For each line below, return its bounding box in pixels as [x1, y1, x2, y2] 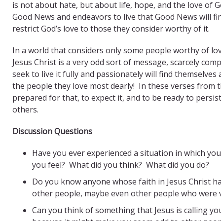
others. [12, 104, 38, 115]
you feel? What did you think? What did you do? [32, 159, 209, 170]
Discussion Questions [12, 125, 92, 137]
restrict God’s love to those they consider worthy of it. [12, 23, 210, 34]
